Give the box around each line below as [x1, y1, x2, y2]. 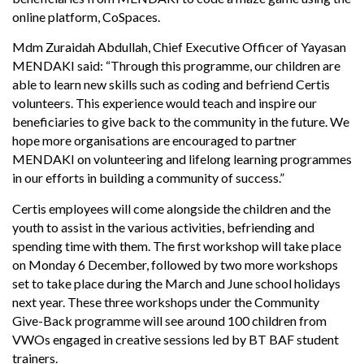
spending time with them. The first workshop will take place [12, 237, 341, 253]
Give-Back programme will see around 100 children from [12, 312, 327, 328]
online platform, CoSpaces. [12, 8, 160, 24]
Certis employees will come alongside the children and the [12, 200, 331, 216]
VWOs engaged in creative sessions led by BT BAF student [12, 331, 339, 347]
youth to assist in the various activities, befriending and [12, 219, 314, 235]
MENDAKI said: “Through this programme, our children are [12, 58, 340, 74]
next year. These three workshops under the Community [12, 293, 319, 310]
